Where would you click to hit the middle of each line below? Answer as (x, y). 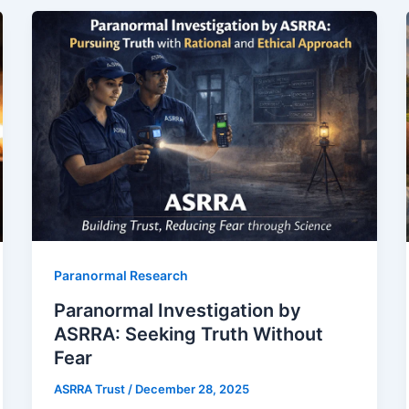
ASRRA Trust (90, 389)
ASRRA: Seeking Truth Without (188, 335)
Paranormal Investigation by (177, 311)
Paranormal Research (121, 276)
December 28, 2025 (192, 389)
